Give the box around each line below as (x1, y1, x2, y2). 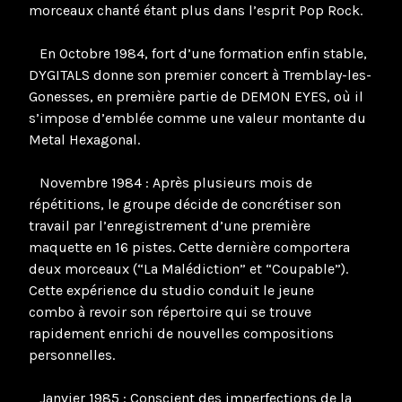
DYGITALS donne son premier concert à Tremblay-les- (29, 66, 371, 84)
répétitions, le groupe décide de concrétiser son (29, 196, 341, 214)
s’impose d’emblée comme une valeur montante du (29, 109, 366, 127)
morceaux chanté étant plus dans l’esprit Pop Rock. (29, 2, 363, 20)
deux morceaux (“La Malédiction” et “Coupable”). (29, 260, 348, 278)
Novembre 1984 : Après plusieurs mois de (29, 174, 312, 192)
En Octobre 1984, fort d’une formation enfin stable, (29, 45, 367, 63)
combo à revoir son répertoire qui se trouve (29, 303, 311, 321)
